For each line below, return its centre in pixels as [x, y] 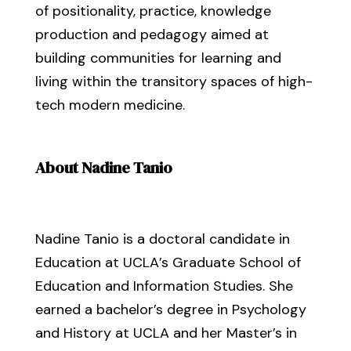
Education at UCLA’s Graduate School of [168, 262]
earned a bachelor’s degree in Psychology [170, 309]
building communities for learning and [158, 58]
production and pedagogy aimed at [152, 34]
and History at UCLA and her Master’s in [166, 333]
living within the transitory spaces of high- [174, 81]
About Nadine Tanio [103, 168]
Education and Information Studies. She [164, 286]
